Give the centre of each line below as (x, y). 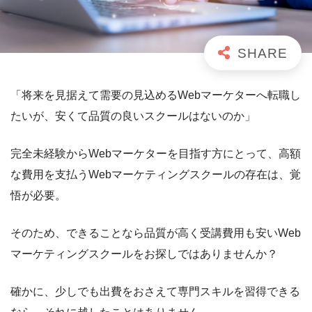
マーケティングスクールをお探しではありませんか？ (144, 254)
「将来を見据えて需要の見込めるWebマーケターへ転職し (156, 95)
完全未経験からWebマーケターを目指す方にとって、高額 (156, 154)
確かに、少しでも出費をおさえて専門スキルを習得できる (155, 292)
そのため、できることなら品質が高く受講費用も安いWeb (156, 233)
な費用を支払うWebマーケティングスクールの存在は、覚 (156, 175)
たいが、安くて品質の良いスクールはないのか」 (133, 116)
